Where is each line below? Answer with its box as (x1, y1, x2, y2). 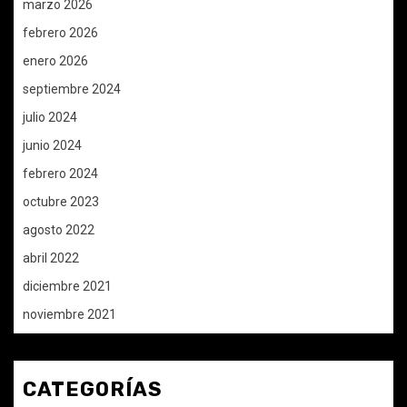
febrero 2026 (23, 25, 98, 41)
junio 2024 (23, 138, 82, 154)
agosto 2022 (23, 223, 94, 238)
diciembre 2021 (23, 279, 112, 294)
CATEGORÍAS (23, 377, 163, 402)
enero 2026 (23, 54, 88, 69)
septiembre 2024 (23, 82, 121, 97)
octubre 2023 (23, 194, 99, 210)
